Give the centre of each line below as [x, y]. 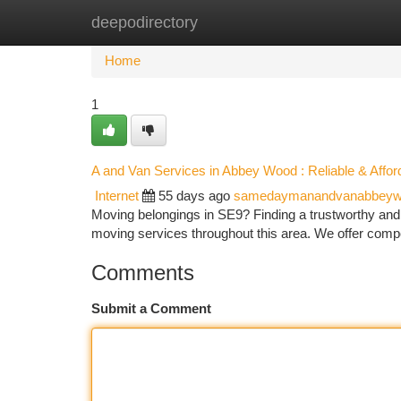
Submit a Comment [151, 309]
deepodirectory [145, 22]
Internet [117, 196]
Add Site [333, 22]
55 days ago [194, 196]
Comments [143, 273]
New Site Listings [231, 22]
